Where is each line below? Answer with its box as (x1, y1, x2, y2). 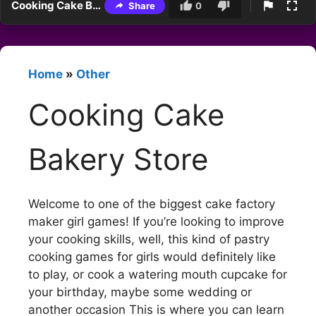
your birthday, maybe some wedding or (28, 284, 252, 299)
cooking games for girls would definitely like (28, 249, 276, 264)
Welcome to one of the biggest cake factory (28, 196, 275, 211)
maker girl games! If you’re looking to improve (28, 214, 284, 229)
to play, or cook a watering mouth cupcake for (28, 267, 287, 281)
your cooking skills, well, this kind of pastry (28, 231, 269, 246)
